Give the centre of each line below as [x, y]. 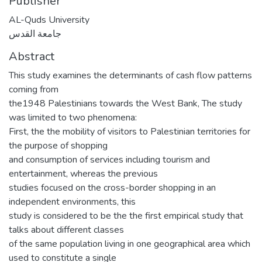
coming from [34, 89]
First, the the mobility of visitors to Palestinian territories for [130, 132]
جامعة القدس [35, 34]
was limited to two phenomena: [73, 118]
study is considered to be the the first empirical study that [126, 216]
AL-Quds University [49, 20]
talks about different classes [66, 230]
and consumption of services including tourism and [109, 160]
